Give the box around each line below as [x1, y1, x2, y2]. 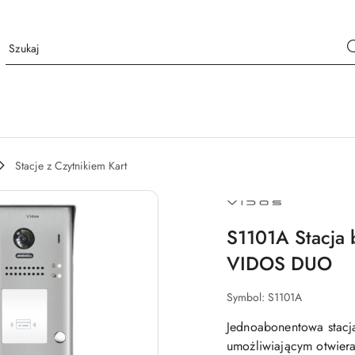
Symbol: [227, 289, 268, 306]
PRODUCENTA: [226, 199, 300, 216]
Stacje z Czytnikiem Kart [15, 158, 127, 174]
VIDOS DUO [227, 250, 332, 278]
